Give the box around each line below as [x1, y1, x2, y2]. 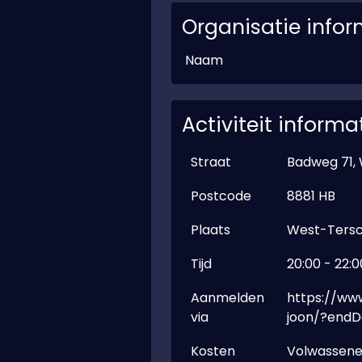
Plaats [190, 221, 230, 239]
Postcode [190, 187, 251, 205]
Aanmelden [190, 288, 264, 307]
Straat [190, 153, 231, 171]
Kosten [190, 342, 235, 360]
